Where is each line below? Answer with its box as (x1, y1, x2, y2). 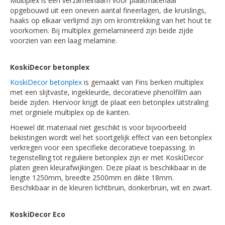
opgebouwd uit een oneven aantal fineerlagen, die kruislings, (10, 6, 206, 15)
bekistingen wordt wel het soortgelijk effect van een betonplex (10, 133, 212, 142)
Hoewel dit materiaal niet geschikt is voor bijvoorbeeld (10, 123, 186, 132)
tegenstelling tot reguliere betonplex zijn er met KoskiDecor (10, 153, 203, 162)
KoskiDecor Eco (10, 209, 65, 219)
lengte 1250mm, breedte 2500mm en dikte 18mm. (10, 173, 174, 182)
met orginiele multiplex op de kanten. (10, 107, 130, 117)
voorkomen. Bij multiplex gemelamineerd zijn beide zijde (10, 26, 193, 35)
